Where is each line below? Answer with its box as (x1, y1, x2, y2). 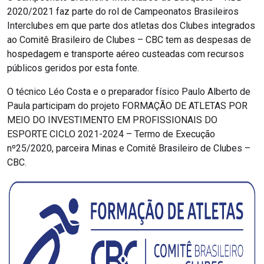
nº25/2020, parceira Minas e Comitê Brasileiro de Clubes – (7, 143, 250, 154)
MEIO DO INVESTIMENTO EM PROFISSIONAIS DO (7, 114, 217, 126)
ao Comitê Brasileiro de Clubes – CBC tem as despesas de (7, 34, 251, 46)
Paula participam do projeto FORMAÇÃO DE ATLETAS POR (7, 100, 247, 112)
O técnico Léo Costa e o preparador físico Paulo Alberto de (7, 86, 250, 98)
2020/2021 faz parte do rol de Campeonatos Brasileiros (7, 6, 239, 18)
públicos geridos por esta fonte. (7, 62, 139, 74)
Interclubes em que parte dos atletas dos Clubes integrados (7, 20, 255, 32)
